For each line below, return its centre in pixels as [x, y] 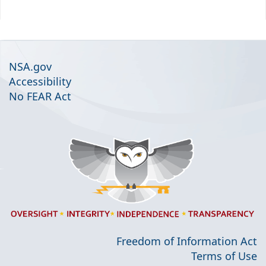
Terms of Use [224, 256]
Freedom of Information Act [187, 241]
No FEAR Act [40, 96]
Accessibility [40, 81]
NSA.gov [30, 66]
